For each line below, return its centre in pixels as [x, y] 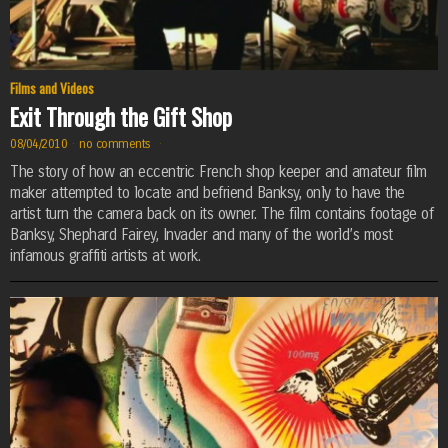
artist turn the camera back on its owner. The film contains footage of [221, 214]
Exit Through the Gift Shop [121, 116]
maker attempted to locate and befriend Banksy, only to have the [207, 193]
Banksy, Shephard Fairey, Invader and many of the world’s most [201, 235]
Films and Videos [52, 88]
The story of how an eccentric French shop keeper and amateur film [218, 172]
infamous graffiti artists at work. [105, 256]
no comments [117, 143]
